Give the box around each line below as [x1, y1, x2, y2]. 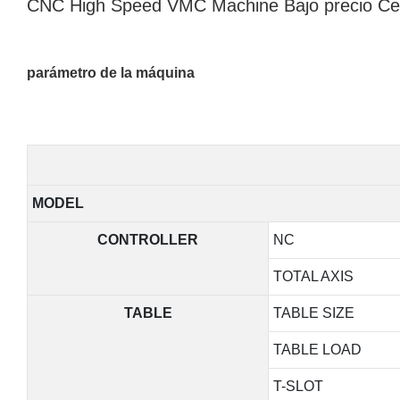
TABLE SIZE [272, 304, 354, 321]
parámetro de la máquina [27, 64, 195, 80]
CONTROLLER [97, 231, 198, 247]
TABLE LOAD [272, 341, 362, 357]
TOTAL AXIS [272, 268, 354, 284]
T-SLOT [272, 378, 323, 394]
